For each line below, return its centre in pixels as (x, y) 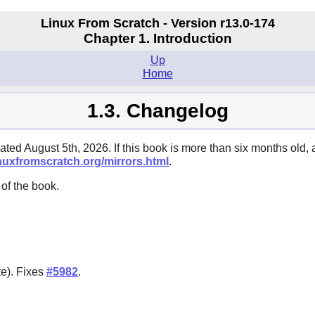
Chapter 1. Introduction (157, 39)
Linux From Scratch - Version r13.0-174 (157, 23)
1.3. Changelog (157, 110)
